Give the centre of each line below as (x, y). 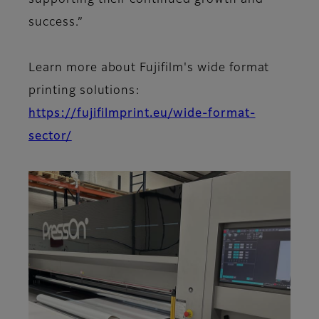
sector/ (50, 137)
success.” (56, 23)
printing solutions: (85, 91)
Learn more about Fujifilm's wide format (149, 69)
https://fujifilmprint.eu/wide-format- (142, 114)
